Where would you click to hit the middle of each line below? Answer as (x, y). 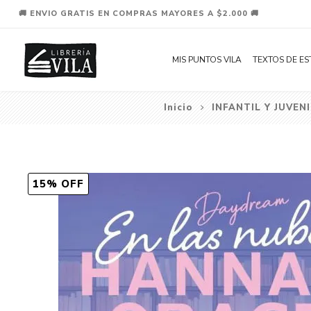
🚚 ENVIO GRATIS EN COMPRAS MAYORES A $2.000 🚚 (138, 14)
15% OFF (58, 184)
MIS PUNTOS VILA (207, 60)
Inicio (178, 108)
